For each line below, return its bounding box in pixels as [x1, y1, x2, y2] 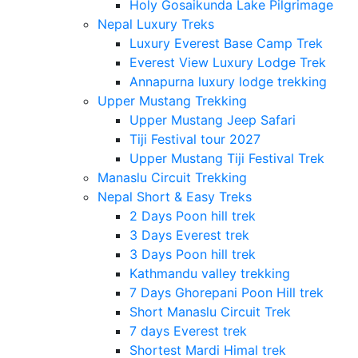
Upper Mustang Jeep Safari [129, 112, 296, 129]
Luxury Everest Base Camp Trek [129, 35, 323, 52]
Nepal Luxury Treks [97, 16, 214, 33]
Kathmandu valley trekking [129, 265, 290, 282]
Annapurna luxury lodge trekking [129, 74, 327, 90]
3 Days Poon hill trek [129, 246, 256, 263]
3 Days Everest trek [129, 227, 249, 244]
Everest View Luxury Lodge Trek [129, 54, 326, 71]
